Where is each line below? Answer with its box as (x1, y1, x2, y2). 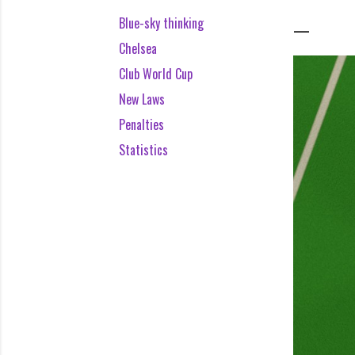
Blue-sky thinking (119, 13, 204, 32)
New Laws (119, 90, 165, 109)
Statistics (119, 140, 168, 159)
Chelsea (119, 39, 157, 58)
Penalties (119, 115, 164, 134)
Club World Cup (119, 64, 193, 83)
